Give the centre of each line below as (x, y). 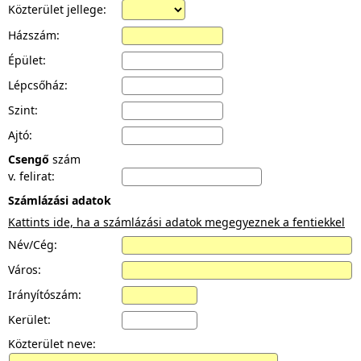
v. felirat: (31, 176)
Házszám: (34, 35)
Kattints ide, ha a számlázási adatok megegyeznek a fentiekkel (176, 222)
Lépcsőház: (38, 85)
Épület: (27, 60)
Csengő (29, 159)
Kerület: (29, 320)
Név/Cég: (33, 245)
